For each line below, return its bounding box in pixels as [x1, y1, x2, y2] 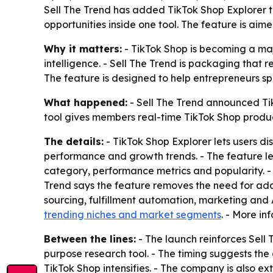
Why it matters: [44, 43, 122, 55]
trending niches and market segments [44, 208, 221, 221]
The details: [44, 135, 104, 147]
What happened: [44, 96, 127, 108]
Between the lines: [44, 233, 136, 245]
